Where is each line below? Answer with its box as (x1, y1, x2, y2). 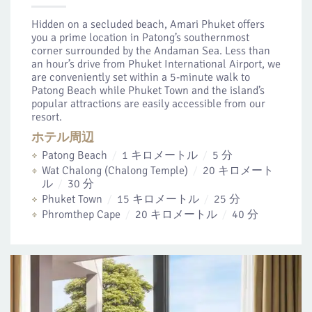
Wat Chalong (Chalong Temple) (42, 164, 191, 178)
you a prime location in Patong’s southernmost (31, 31, 249, 45)
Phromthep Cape (42, 208, 123, 221)
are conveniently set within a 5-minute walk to (31, 70, 250, 84)
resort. (31, 110, 62, 124)
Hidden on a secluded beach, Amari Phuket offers (31, 17, 265, 31)
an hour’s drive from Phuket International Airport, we (31, 57, 281, 71)
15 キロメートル (114, 192, 202, 206)
